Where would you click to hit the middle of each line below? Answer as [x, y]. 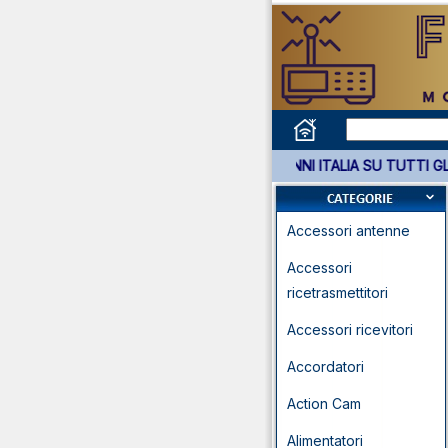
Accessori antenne [348, 230]
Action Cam [324, 403]
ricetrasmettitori [337, 292]
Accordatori [325, 366]
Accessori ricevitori [350, 329]
